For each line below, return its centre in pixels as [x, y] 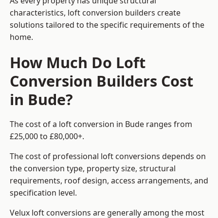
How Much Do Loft [78, 63]
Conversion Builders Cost [101, 81]
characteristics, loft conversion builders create [95, 13]
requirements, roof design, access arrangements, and [109, 181]
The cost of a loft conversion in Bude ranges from [101, 124]
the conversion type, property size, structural [93, 169]
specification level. [43, 193]
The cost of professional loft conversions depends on [108, 156]
